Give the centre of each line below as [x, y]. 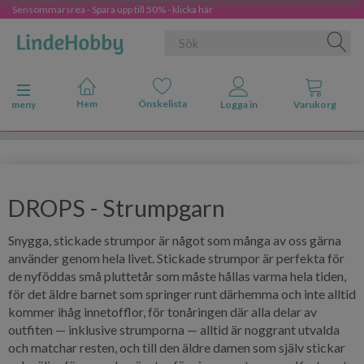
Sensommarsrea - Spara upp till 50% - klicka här [113, 9]
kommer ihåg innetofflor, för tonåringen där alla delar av [162, 312]
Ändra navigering [57, 91]
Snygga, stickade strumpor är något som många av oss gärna [175, 240]
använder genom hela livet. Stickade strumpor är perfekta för [176, 258]
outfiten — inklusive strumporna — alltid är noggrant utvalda [174, 329]
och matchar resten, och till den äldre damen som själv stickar [177, 347]
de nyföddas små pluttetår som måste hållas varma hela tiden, [177, 276]
